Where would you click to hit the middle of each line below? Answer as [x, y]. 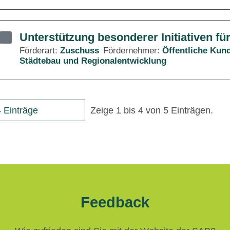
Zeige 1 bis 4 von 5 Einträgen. [152, 110]
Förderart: [40, 51]
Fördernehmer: [133, 51]
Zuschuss [80, 51]
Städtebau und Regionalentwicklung [93, 61]
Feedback [115, 202]
